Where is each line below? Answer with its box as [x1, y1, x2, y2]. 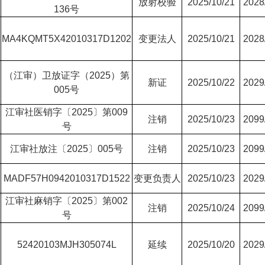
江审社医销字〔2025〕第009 [5, 107, 128, 117]
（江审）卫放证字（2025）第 [4, 70, 130, 80]
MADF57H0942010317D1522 [3, 173, 130, 183]
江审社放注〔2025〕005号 [10, 144, 123, 154]
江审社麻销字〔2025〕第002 [5, 196, 128, 206]
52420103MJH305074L [17, 240, 117, 250]
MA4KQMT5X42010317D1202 [2, 34, 131, 44]
